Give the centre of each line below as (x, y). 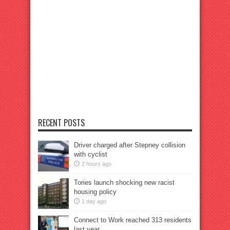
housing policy (95, 192)
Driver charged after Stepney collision (130, 145)
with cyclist (91, 155)
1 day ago (94, 202)
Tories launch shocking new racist (124, 183)
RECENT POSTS (61, 123)
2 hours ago (97, 164)
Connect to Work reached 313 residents (133, 220)
